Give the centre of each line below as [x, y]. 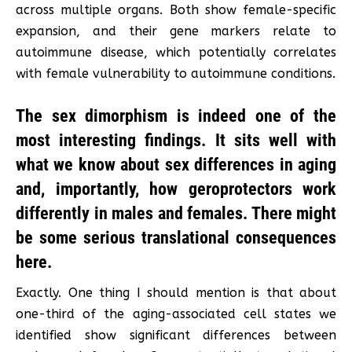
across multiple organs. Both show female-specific [176, 9]
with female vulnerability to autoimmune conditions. [176, 73]
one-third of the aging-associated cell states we [176, 313]
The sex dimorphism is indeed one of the [176, 115]
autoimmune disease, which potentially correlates [176, 52]
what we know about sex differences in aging [176, 164]
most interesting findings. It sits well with [176, 140]
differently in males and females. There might [176, 213]
